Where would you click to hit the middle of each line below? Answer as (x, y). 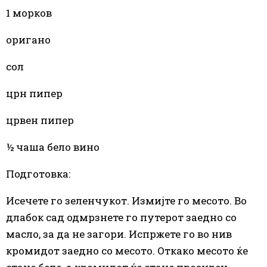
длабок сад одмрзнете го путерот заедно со (121, 217)
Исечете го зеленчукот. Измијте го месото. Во (126, 200)
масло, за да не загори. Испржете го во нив (119, 234)
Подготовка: (38, 173)
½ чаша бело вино (53, 147)
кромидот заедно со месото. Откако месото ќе (127, 250)
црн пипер (34, 93)
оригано (28, 39)
